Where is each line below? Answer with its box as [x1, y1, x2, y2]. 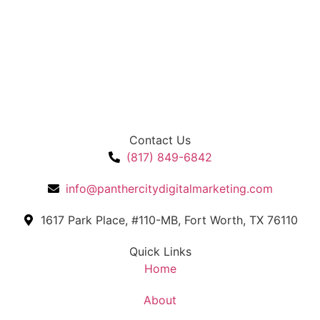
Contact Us [129, 132, 191, 147]
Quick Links [129, 244, 191, 259]
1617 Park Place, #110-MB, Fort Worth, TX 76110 [40, 212, 298, 227]
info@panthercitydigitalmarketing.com [65, 181, 273, 196]
